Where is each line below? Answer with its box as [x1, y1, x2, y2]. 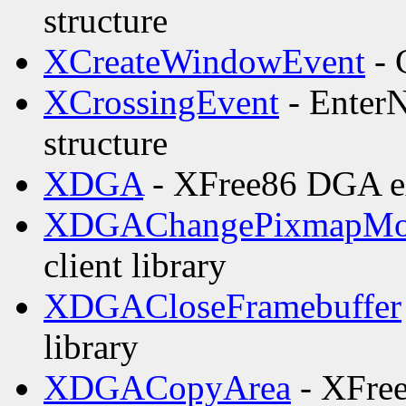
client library [43, 246, 227, 285]
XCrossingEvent [43, 82, 279, 122]
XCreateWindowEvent [43, 42, 365, 82]
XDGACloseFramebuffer [43, 286, 401, 326]
